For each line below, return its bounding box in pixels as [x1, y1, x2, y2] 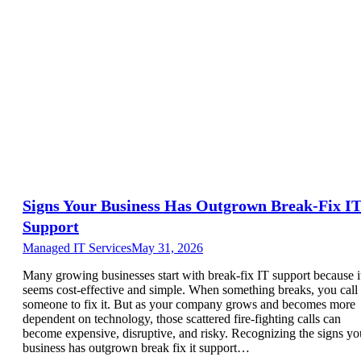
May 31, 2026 [131, 240, 203, 255]
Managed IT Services [23, 240, 131, 255]
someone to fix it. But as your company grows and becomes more [23, 297, 355, 311]
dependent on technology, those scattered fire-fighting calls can [23, 311, 341, 326]
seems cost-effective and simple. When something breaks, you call [23, 282, 358, 297]
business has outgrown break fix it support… [23, 340, 250, 355]
